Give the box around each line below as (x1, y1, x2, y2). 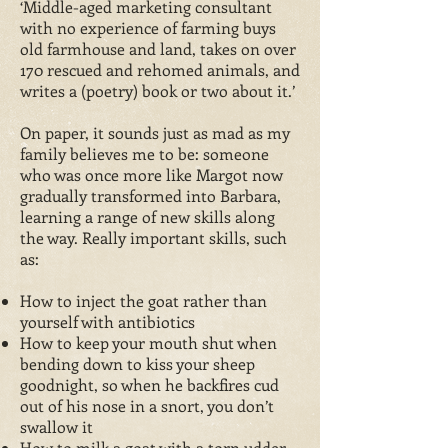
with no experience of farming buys (20, 17, 276, 38)
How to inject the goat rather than (20, 290, 267, 311)
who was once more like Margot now (20, 164, 283, 185)
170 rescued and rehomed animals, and (20, 59, 300, 80)
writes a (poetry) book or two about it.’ (20, 80, 295, 101)
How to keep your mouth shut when (20, 332, 277, 353)
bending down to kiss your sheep (20, 353, 255, 374)
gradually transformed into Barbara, (20, 185, 281, 206)
